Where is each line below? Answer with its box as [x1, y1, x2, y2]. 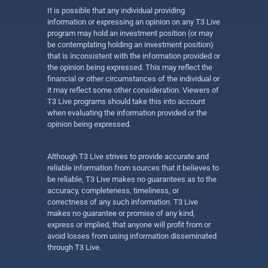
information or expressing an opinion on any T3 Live [47, 17, 220, 26]
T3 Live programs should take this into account [47, 97, 205, 106]
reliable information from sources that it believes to [47, 163, 219, 172]
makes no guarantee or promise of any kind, [47, 209, 195, 218]
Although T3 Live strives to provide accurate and [47, 152, 209, 161]
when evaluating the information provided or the [47, 108, 207, 117]
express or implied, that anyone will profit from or [47, 220, 211, 229]
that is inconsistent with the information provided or [47, 51, 220, 60]
